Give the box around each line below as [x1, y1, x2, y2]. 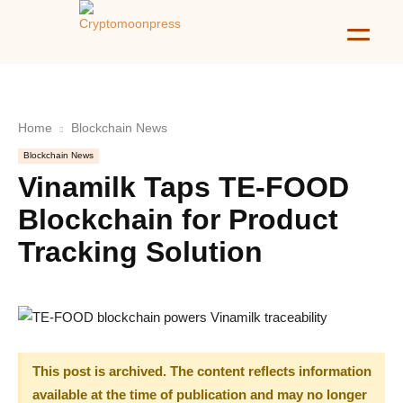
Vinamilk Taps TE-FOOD [18, 171, 349, 203]
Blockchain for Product [18, 203, 338, 236]
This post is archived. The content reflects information [32, 363, 372, 379]
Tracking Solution [18, 236, 263, 268]
